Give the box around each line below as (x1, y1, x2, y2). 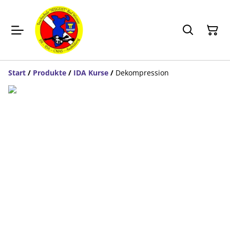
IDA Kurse (73, 68, 108, 78)
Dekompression (116, 68, 169, 78)
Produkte (33, 68, 66, 78)
